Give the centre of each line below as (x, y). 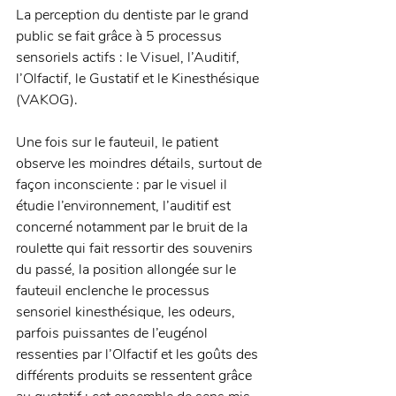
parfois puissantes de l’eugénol (114, 334)
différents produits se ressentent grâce (136, 376)
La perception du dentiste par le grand (134, 15)
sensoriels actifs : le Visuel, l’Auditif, (129, 58)
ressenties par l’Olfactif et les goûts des (139, 355)
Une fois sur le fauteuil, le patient (119, 143)
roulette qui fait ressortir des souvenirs (136, 249)
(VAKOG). (49, 100)
